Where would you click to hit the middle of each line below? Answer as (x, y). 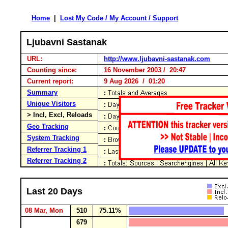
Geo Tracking (48, 126)
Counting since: (52, 70)
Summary (42, 92)
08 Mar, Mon (45, 210)
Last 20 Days (54, 191)
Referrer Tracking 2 (57, 161)
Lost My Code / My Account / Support (119, 18)
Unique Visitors (51, 104)
